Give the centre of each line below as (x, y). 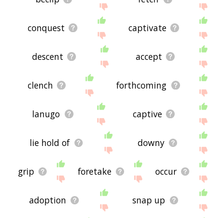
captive (147, 114)
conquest (46, 28)
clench (40, 85)
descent (48, 57)
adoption (47, 200)
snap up (149, 200)
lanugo (46, 114)
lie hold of (50, 143)
